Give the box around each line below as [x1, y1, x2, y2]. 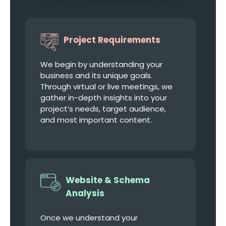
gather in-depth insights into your [40, 92, 167, 103]
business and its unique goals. [40, 70, 152, 81]
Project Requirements [63, 33, 160, 46]
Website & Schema [66, 174, 150, 186]
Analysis [66, 187, 104, 199]
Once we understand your [40, 212, 138, 223]
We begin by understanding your [40, 59, 162, 70]
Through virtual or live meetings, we [40, 81, 173, 92]
